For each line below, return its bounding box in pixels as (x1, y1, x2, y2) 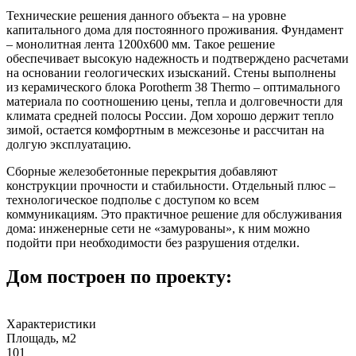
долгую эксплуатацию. (6, 137, 131, 151)
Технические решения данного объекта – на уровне (6, 8, 286, 22)
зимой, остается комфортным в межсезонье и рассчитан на (6, 122, 324, 137)
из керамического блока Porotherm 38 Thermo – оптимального (6, 79, 340, 94)
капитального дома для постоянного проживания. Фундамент (6, 22, 343, 37)
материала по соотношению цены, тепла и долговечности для (6, 94, 342, 108)
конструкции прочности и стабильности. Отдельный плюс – (6, 178, 335, 192)
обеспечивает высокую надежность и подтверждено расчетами (6, 51, 349, 65)
